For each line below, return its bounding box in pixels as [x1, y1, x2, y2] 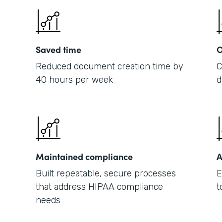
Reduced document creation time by [36, 61, 183, 72]
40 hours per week [36, 74, 113, 85]
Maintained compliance [36, 150, 133, 163]
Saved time [36, 43, 81, 55]
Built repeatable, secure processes [36, 168, 176, 179]
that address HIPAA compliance [36, 181, 163, 192]
